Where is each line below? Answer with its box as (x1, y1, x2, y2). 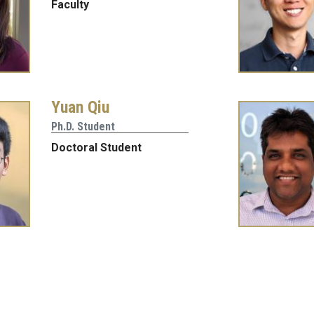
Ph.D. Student (51, 119, 116, 133)
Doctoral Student (51, 140, 142, 154)
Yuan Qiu (51, 97, 110, 117)
